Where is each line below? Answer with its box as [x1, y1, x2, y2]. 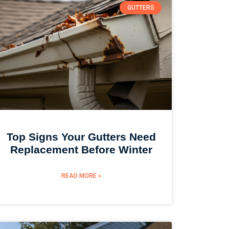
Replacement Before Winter [10, 144, 153, 156]
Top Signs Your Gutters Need [7, 131, 156, 143]
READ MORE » [61, 172, 102, 180]
